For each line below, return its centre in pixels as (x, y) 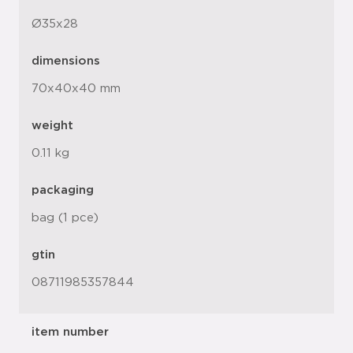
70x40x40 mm (76, 89)
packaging (63, 190)
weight (52, 126)
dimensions (66, 61)
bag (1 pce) (65, 218)
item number (70, 332)
